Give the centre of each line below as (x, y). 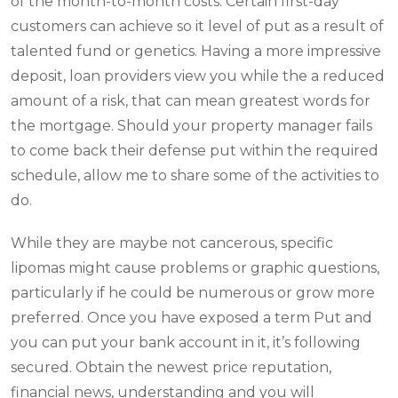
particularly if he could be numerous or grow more (193, 293)
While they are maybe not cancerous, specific (172, 243)
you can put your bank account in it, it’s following (186, 342)
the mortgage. (64, 126)
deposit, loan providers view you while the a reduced (198, 76)
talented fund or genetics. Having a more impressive (196, 51)
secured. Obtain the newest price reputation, (171, 367)
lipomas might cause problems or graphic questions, (195, 268)
